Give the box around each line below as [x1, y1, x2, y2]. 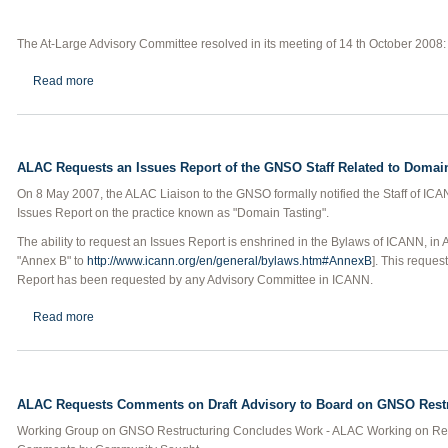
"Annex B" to [17, 254, 87, 268]
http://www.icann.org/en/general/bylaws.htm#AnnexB [87, 254, 372, 268]
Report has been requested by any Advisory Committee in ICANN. [17, 273, 373, 287]
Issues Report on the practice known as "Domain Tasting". [17, 206, 329, 220]
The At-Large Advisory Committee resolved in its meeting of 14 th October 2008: [17, 36, 446, 51]
